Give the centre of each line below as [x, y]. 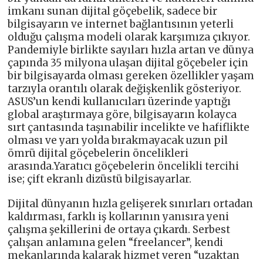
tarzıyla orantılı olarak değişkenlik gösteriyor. [125, 88]
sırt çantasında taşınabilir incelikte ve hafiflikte [129, 127]
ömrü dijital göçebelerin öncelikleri [98, 153]
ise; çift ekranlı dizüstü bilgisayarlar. [100, 179]
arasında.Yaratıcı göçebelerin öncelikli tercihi [124, 166]
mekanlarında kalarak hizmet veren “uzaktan [124, 255]
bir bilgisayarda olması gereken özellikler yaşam [131, 75]
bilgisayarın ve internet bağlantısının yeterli [121, 24]
